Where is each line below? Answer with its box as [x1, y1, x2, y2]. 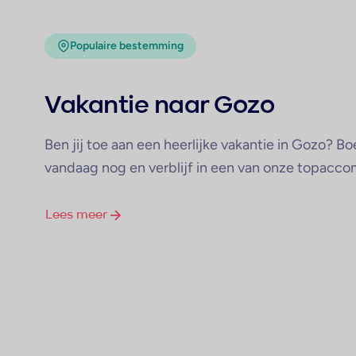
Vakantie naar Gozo [44, 93, 275, 119]
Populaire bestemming [70, 39, 184, 53]
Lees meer [45, 209, 107, 222]
